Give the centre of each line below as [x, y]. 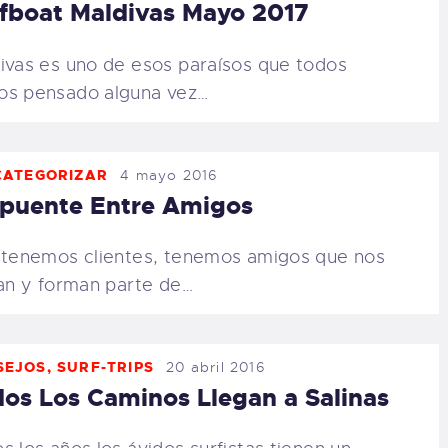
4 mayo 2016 [169, 174]
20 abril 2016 [216, 367]
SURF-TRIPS [106, 367]
